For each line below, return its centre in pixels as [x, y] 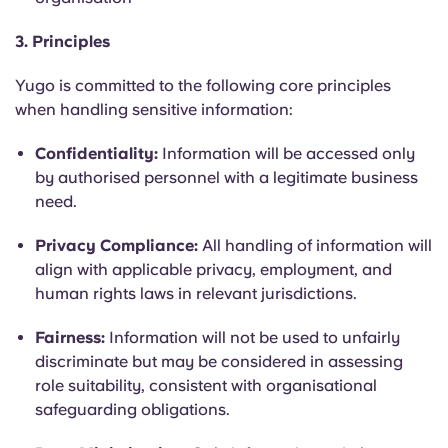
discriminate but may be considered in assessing [219, 361]
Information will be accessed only [286, 153]
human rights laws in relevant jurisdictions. [196, 293]
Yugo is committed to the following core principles [203, 85]
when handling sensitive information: [154, 109]
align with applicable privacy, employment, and [213, 269]
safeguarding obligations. [132, 409]
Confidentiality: [96, 153]
